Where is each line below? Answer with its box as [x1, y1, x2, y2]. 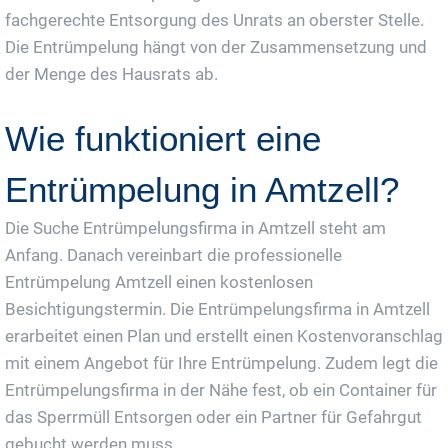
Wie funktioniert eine [5, 118, 321, 158]
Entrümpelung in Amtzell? [5, 169, 399, 209]
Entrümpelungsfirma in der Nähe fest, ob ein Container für [5, 379, 437, 400]
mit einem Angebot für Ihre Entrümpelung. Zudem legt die [5, 352, 438, 373]
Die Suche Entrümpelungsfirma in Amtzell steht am [5, 217, 386, 238]
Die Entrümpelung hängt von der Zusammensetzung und [5, 36, 427, 57]
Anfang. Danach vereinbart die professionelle [5, 244, 342, 265]
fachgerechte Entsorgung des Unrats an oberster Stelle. [5, 9, 424, 30]
